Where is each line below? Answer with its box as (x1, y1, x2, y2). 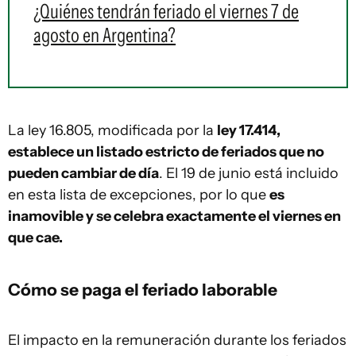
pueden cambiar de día (8, 164, 159, 182)
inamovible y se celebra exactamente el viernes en (8, 207, 341, 225)
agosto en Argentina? (33, 23, 176, 47)
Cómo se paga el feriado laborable (8, 279, 277, 300)
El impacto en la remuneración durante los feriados (8, 331, 346, 349)
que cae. (8, 229, 63, 246)
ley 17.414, (217, 122, 281, 139)
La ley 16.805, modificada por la (8, 122, 217, 139)
